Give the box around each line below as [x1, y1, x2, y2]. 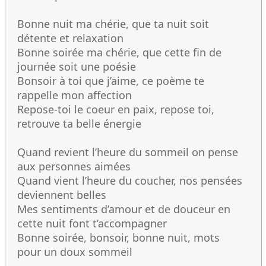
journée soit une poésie [17, 59, 136, 74]
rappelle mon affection [17, 87, 132, 102]
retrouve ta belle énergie [17, 116, 141, 131]
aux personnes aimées [17, 159, 131, 173]
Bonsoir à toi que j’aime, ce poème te [17, 73, 204, 88]
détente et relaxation [17, 30, 123, 45]
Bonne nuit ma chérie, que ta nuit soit [17, 16, 209, 31]
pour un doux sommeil [17, 244, 132, 259]
